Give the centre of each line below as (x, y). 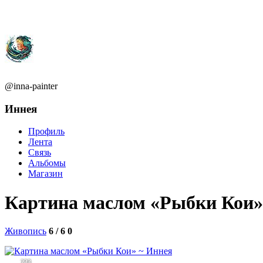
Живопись (26, 231)
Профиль (46, 131)
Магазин (45, 174)
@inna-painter (31, 86)
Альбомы (47, 163)
